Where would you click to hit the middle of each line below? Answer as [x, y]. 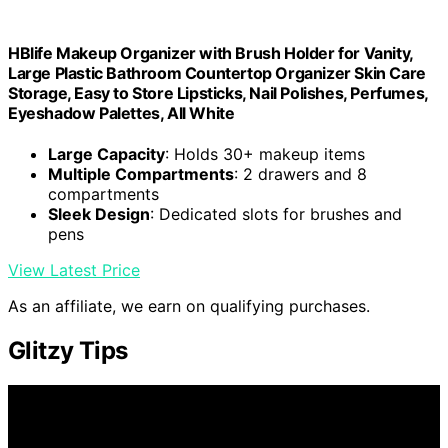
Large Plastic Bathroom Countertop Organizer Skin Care [217, 72]
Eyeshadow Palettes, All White [121, 112]
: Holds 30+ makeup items [265, 154]
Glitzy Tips [68, 351]
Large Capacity [106, 154]
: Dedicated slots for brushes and [276, 214]
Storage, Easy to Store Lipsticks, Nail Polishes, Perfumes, [218, 92]
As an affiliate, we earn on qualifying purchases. [189, 306]
